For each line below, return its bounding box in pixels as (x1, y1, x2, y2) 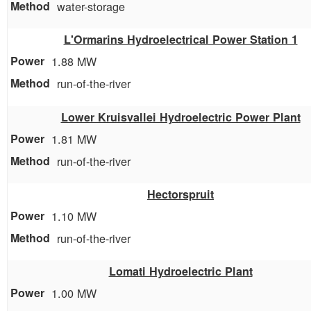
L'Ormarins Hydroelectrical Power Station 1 (63, 31, 298, 48)
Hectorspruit (147, 185, 214, 202)
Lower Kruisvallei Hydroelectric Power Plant (60, 108, 301, 125)
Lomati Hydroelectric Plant (108, 262, 253, 279)
